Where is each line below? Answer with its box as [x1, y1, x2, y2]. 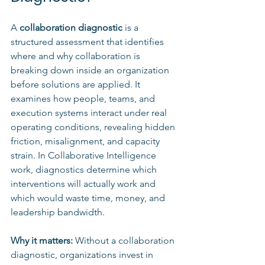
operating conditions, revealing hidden [11, 121, 177, 132]
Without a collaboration [75, 234, 177, 246]
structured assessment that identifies [11, 35, 166, 47]
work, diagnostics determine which [11, 163, 159, 175]
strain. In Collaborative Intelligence [11, 149, 159, 161]
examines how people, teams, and [11, 92, 157, 104]
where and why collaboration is [11, 50, 143, 62]
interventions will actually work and [11, 177, 158, 189]
